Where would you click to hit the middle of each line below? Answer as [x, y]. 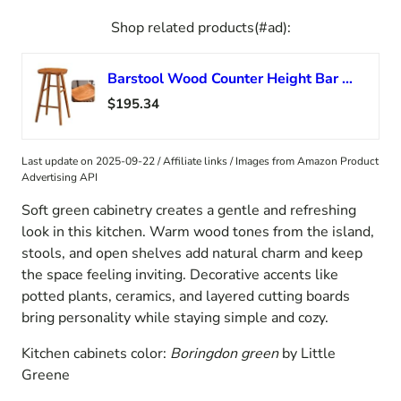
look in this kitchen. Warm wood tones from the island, [198, 231]
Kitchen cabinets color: [96, 353]
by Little [307, 353]
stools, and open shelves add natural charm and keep [192, 253]
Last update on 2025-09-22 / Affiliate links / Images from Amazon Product [200, 161]
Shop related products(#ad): [200, 27]
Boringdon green [224, 353]
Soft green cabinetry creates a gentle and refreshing [189, 210]
